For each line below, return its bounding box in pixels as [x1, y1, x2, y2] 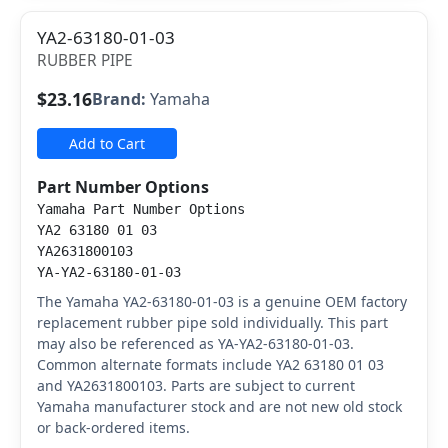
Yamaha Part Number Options [37, 201, 245, 217]
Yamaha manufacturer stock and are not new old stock [37, 397, 402, 416]
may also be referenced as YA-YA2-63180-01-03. [37, 334, 354, 353]
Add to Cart [69, 134, 145, 153]
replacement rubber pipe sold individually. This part [37, 313, 388, 332]
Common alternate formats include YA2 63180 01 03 [37, 355, 384, 374]
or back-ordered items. [37, 418, 190, 437]
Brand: [92, 88, 146, 110]
